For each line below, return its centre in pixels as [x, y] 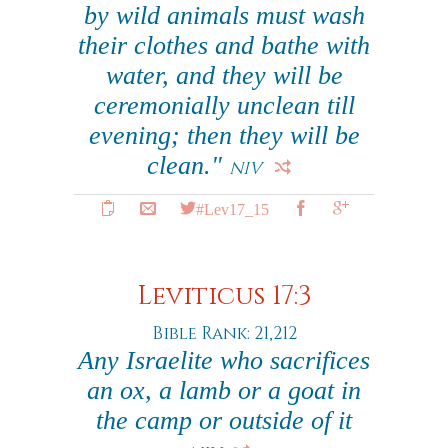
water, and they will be [224, 75]
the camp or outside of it [224, 420]
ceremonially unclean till [224, 105]
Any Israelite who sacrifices [224, 360]
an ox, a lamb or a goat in [224, 390]
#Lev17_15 [232, 208]
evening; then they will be [224, 135]
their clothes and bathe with [224, 45]
